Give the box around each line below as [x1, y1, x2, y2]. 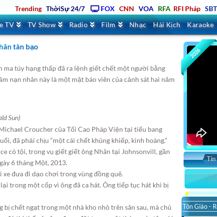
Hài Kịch [153, 20, 181, 29]
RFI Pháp [173, 4, 201, 13]
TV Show [28, 20, 56, 29]
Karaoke [187, 20, 214, 29]
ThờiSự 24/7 [46, 4, 85, 13]
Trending [15, 4, 42, 13]
